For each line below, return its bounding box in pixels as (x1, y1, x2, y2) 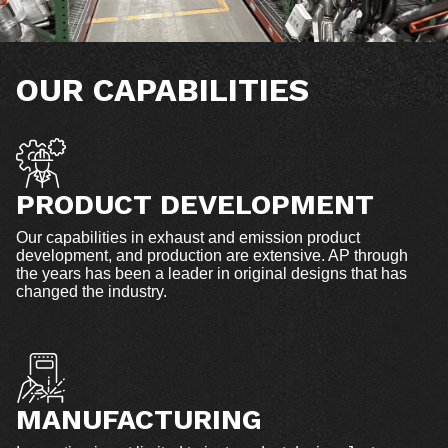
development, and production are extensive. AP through (16, 246, 408, 264)
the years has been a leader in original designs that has (16, 264, 407, 282)
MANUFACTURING (16, 402, 262, 436)
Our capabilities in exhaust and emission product (16, 228, 360, 246)
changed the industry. (16, 282, 167, 300)
